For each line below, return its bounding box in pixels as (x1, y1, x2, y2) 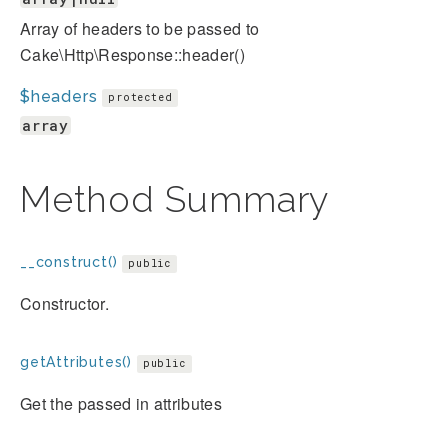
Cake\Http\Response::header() (20, 42, 245, 66)
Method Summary (20, 177, 330, 220)
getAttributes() (20, 353, 133, 370)
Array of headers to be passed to (20, 16, 260, 40)
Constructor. (20, 291, 109, 315)
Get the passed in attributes (20, 391, 222, 415)
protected (108, 90, 173, 104)
